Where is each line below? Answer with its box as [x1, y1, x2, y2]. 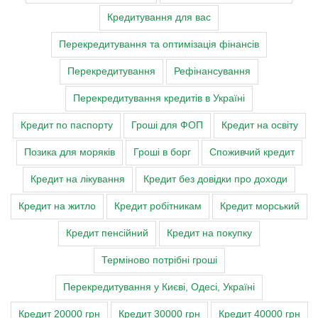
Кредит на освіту [221, 120, 298, 131]
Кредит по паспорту [20, 120, 113, 131]
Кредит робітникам [114, 201, 202, 212]
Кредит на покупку [167, 228, 252, 239]
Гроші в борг [133, 147, 191, 158]
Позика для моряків [23, 147, 115, 158]
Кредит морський [220, 201, 300, 212]
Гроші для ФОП [131, 120, 203, 131]
